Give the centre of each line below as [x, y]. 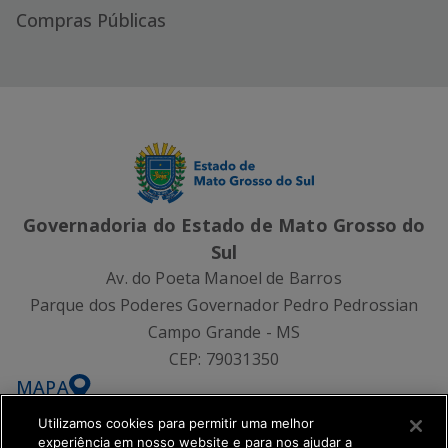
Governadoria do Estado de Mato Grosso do [224, 224]
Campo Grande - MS [224, 331]
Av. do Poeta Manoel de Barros [224, 277]
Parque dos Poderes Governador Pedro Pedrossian [224, 304]
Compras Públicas [91, 20]
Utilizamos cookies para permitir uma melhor [176, 423]
